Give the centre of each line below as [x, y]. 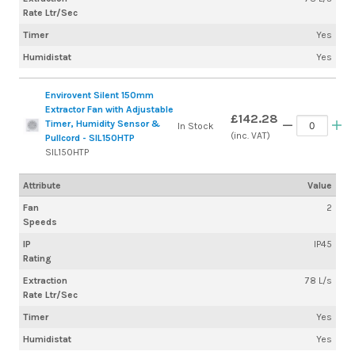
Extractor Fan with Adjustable [110, 109]
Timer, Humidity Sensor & [103, 123]
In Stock [196, 126]
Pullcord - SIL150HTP [90, 137]
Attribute [42, 185]
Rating [37, 259]
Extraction [45, 281]
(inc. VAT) [250, 135]
